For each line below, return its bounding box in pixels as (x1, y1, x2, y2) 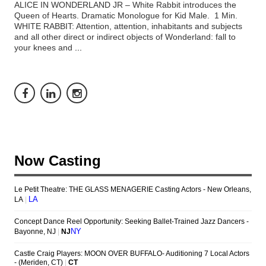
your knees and (14, 42, 75, 52)
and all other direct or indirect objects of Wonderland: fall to (14, 31, 236, 42)
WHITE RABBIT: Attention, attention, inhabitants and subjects (14, 21, 242, 31)
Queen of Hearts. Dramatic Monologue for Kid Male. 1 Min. (14, 10, 237, 20)
